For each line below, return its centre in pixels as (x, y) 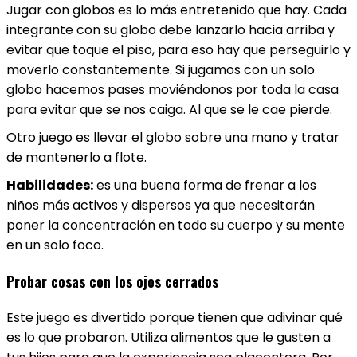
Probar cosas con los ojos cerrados (112, 281)
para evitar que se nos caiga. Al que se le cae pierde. (169, 110)
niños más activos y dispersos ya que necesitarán (161, 205)
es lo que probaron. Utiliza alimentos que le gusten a (169, 337)
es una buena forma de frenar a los (205, 185)
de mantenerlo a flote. (76, 157)
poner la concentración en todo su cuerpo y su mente (176, 225)
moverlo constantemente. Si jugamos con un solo (161, 70)
